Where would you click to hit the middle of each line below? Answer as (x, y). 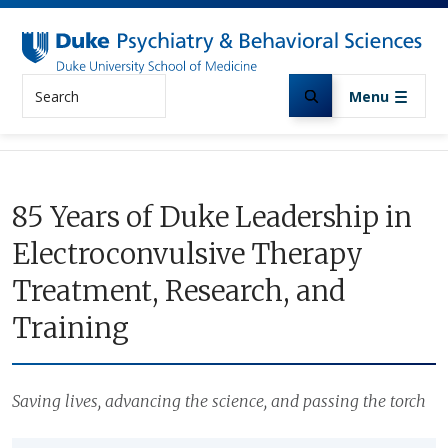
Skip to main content (300, 15)
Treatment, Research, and (178, 291)
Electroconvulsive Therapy (187, 254)
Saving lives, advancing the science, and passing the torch (219, 401)
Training (70, 328)
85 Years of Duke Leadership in (212, 217)
